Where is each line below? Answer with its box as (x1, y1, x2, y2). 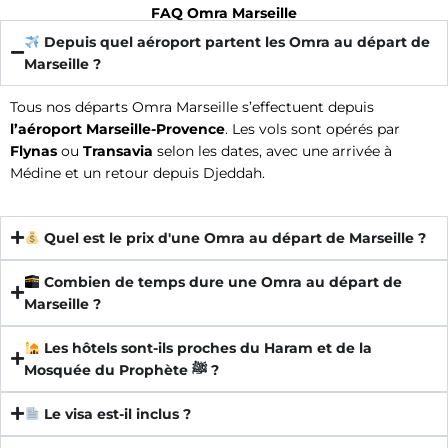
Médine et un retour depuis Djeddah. (10, 164, 265, 181)
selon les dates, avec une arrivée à (153, 142, 392, 159)
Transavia (83, 142, 153, 159)
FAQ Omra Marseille (151, 4, 297, 21)
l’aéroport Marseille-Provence (10, 120, 225, 137)
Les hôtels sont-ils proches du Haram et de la (39, 339, 372, 356)
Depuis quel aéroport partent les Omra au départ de (39, 33, 430, 50)
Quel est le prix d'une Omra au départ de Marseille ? (39, 229, 426, 246)
